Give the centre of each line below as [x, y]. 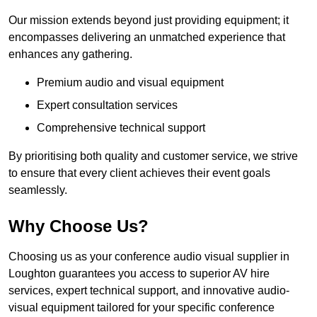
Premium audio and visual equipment [130, 83]
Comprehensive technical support [121, 128]
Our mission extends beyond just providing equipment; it [149, 21]
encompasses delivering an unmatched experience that [147, 38]
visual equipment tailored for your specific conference [142, 308]
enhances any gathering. [70, 54]
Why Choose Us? [79, 226]
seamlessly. [38, 190]
